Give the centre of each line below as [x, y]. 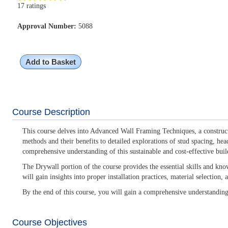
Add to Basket [50, 62]
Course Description [51, 112]
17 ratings [31, 6]
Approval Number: [47, 26]
